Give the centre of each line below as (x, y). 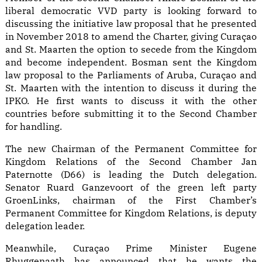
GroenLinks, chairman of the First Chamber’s (131, 200)
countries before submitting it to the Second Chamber (131, 114)
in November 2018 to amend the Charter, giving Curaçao (131, 37)
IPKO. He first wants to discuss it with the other (131, 101)
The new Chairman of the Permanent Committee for (131, 149)
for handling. (34, 127)
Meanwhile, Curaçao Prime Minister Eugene (131, 248)
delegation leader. (45, 226)
